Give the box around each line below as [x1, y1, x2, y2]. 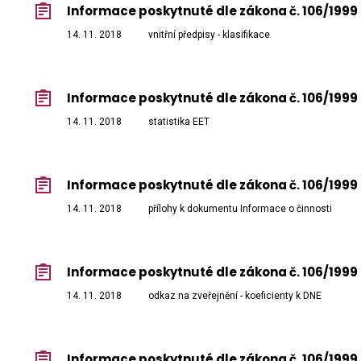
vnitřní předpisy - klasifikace [148, 29, 270, 41]
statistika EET [148, 116, 210, 128]
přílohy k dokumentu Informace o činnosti [148, 203, 332, 215]
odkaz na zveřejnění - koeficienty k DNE [148, 290, 322, 302]
